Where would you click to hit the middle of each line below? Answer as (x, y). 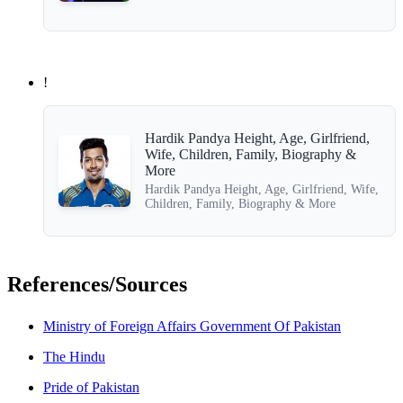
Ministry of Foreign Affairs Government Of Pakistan (192, 326)
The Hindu (74, 356)
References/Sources (97, 285)
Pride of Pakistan (91, 387)
